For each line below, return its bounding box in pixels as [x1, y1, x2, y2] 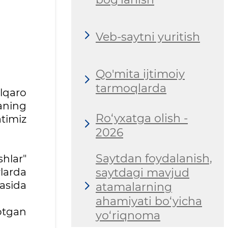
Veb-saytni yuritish [96, 30, 200, 44]
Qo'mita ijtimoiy [96, 67, 185, 81]
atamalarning [96, 180, 172, 194]
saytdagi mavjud [96, 166, 189, 180]
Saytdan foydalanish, [96, 152, 212, 166]
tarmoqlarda [96, 81, 166, 95]
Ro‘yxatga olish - [96, 111, 188, 125]
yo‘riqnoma [96, 209, 160, 223]
